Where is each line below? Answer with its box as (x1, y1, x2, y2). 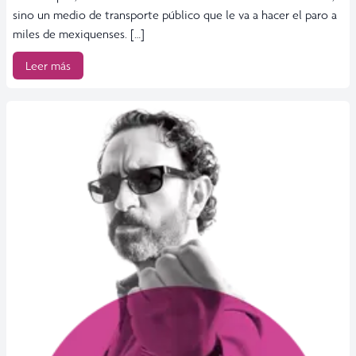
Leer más (25, 57, 71, 73)
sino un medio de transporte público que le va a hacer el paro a (13, 6, 337, 22)
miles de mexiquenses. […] (13, 25, 145, 41)
